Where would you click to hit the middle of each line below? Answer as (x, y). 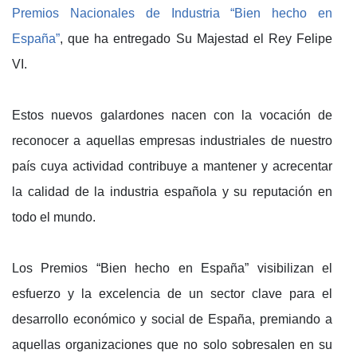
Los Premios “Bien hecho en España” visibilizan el (172, 268)
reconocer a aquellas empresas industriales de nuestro (172, 140)
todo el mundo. (54, 217)
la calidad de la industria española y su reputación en (172, 191)
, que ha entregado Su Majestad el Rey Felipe (196, 38)
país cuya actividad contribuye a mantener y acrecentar (172, 166)
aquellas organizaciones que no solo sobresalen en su (172, 344)
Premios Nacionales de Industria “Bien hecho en (172, 13)
